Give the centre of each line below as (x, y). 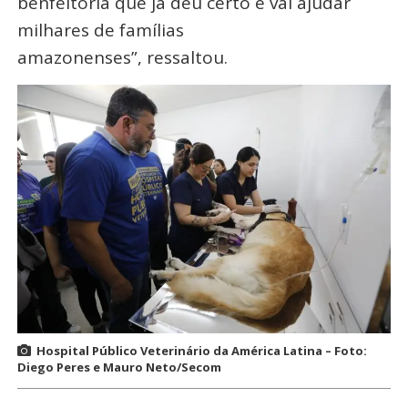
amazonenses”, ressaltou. (122, 57)
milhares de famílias (100, 30)
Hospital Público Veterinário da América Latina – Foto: (201, 351)
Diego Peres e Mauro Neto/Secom (119, 367)
